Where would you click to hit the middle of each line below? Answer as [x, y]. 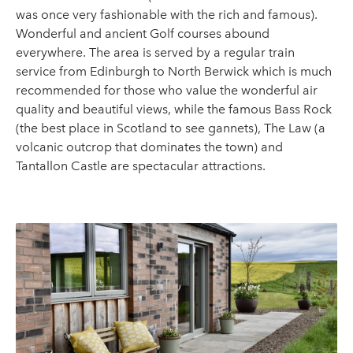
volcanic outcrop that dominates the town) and [149, 147]
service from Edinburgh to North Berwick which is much [174, 71]
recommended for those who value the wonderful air [167, 90]
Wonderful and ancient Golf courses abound [143, 33]
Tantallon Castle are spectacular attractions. [141, 166]
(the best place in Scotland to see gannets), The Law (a [171, 128]
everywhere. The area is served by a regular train [155, 52]
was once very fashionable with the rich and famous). [167, 15]
